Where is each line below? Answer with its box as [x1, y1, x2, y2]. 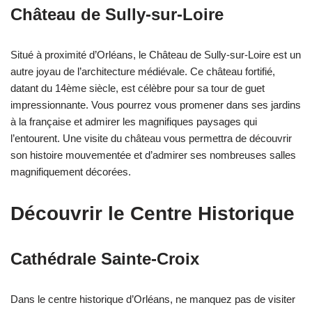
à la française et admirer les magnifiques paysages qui [10, 116, 257, 128]
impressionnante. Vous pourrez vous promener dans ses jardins [10, 99, 301, 111]
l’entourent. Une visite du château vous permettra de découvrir [10, 132, 292, 145]
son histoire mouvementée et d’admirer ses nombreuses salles [10, 149, 296, 162]
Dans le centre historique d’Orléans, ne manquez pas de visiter [10, 293, 295, 306]
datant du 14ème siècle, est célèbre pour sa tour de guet [10, 82, 265, 95]
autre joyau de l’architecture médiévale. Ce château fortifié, [10, 65, 275, 78]
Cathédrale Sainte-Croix [10, 249, 199, 269]
